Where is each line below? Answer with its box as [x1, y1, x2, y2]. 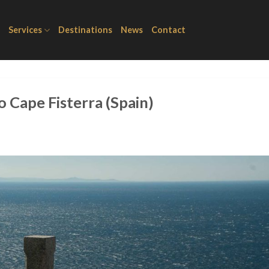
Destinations [58, 25, 113, 35]
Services [8, 25, 42, 35]
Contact [151, 25, 186, 35]
